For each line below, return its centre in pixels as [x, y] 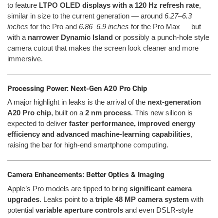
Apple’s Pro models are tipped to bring [68, 188]
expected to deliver [38, 124]
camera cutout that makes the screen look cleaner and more [103, 48]
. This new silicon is [162, 113]
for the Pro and [54, 26]
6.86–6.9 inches [104, 26]
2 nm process [108, 113]
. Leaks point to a [67, 199]
